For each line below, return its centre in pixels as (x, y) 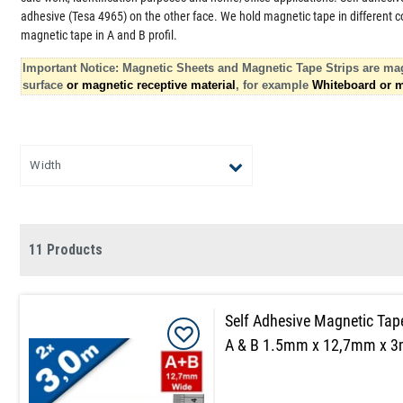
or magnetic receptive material (152, 85)
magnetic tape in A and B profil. (99, 35)
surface (45, 85)
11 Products (66, 249)
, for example (274, 85)
